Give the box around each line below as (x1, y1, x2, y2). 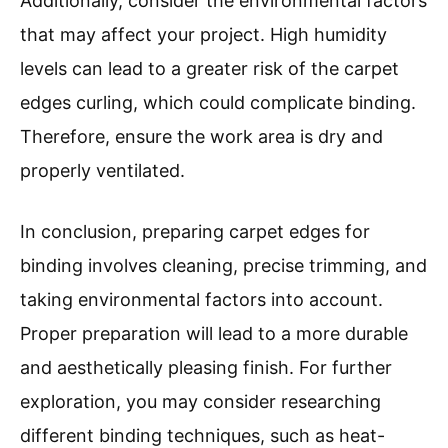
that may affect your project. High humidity (20, 24, 387, 46)
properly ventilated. (20, 160, 185, 182)
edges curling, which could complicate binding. (20, 92, 416, 114)
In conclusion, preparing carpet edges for (20, 221, 370, 243)
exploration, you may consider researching (20, 391, 381, 413)
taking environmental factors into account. (20, 289, 383, 311)
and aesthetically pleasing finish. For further (20, 357, 392, 379)
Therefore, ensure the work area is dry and (20, 126, 383, 148)
